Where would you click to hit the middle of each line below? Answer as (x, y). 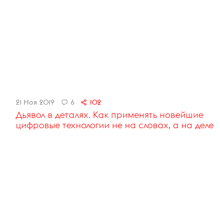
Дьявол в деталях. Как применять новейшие (110, 115)
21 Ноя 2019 (35, 102)
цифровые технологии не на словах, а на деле (115, 125)
